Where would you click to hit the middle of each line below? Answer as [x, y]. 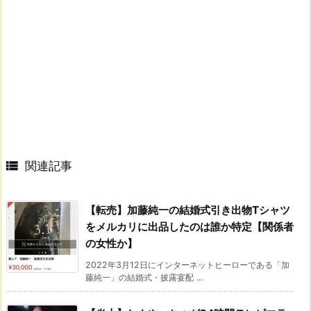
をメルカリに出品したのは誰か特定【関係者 [190, 227]
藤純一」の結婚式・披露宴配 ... [144, 278]
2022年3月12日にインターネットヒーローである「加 [187, 265]
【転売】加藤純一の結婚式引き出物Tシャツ [188, 210]
